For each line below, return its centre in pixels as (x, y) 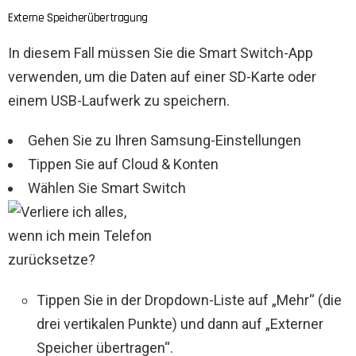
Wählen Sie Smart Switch (107, 188)
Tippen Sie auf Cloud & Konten (123, 164)
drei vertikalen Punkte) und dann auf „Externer (180, 324)
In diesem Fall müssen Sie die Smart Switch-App (161, 53)
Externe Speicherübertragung (78, 18)
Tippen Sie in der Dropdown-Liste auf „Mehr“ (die (189, 300)
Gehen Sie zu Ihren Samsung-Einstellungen (164, 141)
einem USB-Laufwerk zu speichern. (119, 101)
